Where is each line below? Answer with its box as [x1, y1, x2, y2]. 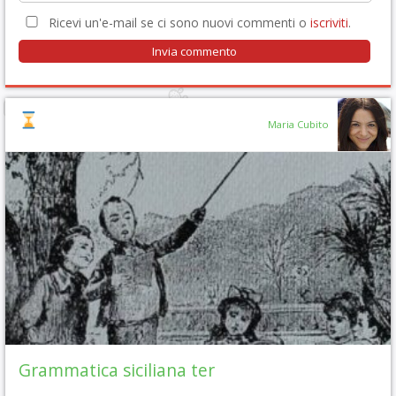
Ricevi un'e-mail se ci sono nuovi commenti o [45, 14, 310, 31]
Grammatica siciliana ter [19, 358, 215, 382]
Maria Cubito [268, 118, 329, 131]
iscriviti [310, 14, 348, 31]
